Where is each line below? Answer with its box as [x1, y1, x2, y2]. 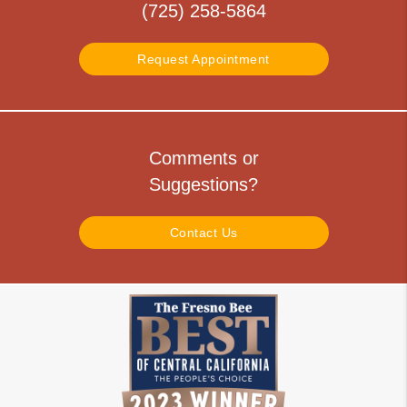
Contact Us [169, 225, 238, 241]
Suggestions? [149, 174, 258, 195]
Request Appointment [137, 52, 270, 67]
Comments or [148, 148, 259, 169]
